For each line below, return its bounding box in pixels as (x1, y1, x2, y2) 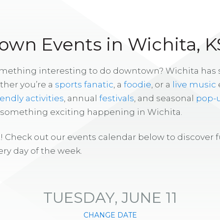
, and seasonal (134, 93, 196, 103)
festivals (99, 93, 134, 103)
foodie (124, 79, 151, 89)
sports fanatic (55, 79, 113, 89)
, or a (151, 79, 172, 89)
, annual (64, 93, 99, 103)
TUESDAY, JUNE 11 (43, 188, 177, 207)
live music (172, 79, 216, 89)
